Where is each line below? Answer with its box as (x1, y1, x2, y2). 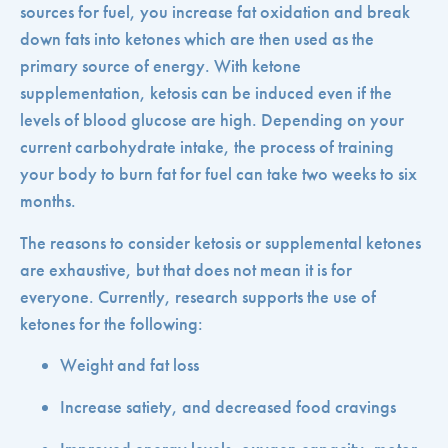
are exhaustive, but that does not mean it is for (20, 258, 352, 281)
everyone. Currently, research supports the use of (20, 285, 376, 308)
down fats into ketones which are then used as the (20, 28, 374, 51)
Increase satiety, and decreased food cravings (60, 396, 396, 419)
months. (20, 190, 76, 213)
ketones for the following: (20, 312, 203, 335)
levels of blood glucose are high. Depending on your (20, 109, 404, 132)
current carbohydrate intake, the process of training (20, 136, 394, 159)
